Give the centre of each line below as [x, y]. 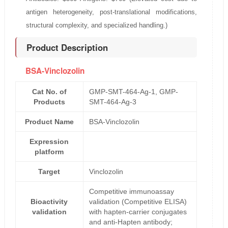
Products [49, 102]
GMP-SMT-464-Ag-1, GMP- [133, 92]
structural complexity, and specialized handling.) [96, 25]
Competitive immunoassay [131, 192]
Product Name [49, 122]
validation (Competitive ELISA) [138, 202]
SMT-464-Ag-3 [112, 102]
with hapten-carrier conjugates [138, 212]
